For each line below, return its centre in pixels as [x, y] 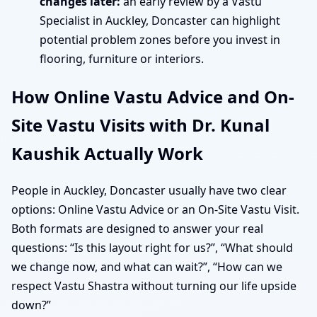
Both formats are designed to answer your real [137, 229]
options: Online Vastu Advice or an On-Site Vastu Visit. [155, 210]
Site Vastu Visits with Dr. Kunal [140, 125]
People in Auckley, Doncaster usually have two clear [149, 191]
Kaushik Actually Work [107, 153]
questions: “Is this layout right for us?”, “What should [152, 248]
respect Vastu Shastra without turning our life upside [154, 286]
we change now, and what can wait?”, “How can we [147, 267]
